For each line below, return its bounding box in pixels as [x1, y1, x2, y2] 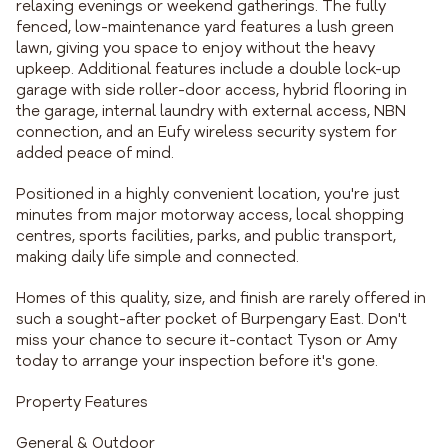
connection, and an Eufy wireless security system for [16, 122, 397, 143]
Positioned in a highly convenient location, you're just [16, 184, 400, 205]
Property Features [16, 392, 148, 413]
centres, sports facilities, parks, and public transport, [16, 226, 396, 247]
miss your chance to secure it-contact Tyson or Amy [16, 330, 397, 351]
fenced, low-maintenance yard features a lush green [16, 17, 394, 38]
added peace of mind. [16, 143, 174, 164]
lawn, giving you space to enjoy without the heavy [16, 38, 375, 59]
